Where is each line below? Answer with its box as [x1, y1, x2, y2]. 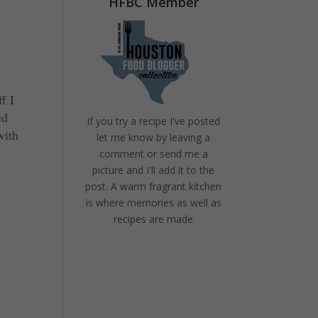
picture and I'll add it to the [92, 163, 215, 177]
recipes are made [114, 212, 194, 226]
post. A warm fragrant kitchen [85, 180, 222, 193]
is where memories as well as [85, 196, 221, 209]
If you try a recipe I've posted [87, 114, 221, 128]
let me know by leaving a [97, 131, 211, 144]
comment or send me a [99, 147, 208, 160]
